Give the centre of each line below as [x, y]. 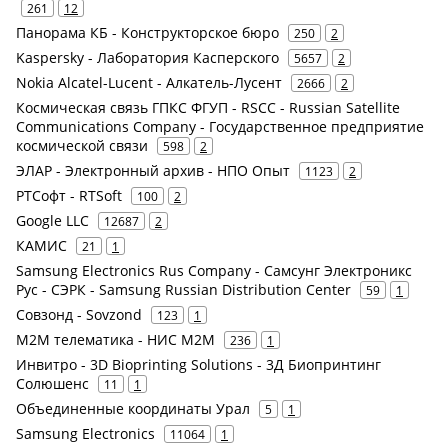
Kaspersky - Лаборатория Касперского [147, 57]
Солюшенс [52, 383]
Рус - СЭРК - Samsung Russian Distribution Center [183, 289]
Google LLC [52, 220]
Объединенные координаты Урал [133, 408]
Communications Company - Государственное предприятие [220, 126]
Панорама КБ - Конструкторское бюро [147, 32]
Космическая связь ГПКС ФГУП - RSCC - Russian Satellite [208, 107]
